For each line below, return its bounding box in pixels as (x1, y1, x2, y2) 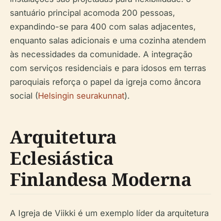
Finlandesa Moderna (10, 167, 192, 191)
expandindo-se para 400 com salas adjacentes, (10, 22, 196, 32)
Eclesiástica (10, 146, 114, 170)
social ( (10, 91, 38, 101)
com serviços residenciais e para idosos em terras (10, 63, 206, 73)
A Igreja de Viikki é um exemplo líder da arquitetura (10, 208, 209, 218)
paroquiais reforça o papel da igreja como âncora (10, 77, 201, 87)
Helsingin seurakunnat (38, 91, 124, 101)
